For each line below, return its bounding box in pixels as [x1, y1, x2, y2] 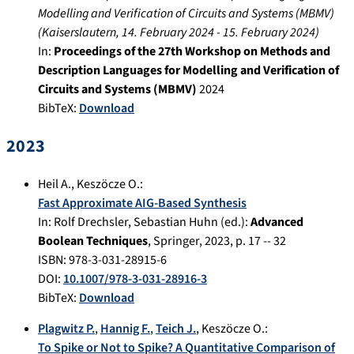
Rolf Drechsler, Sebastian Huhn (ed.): [54, 213, 250, 231]
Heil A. [38, 175, 71, 193]
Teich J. [156, 319, 196, 337]
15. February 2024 [223, 23, 315, 41]
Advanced [250, 213, 303, 231]
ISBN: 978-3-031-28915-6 [38, 250, 167, 269]
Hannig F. [100, 319, 150, 337]
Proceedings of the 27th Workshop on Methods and [54, 42, 330, 60]
